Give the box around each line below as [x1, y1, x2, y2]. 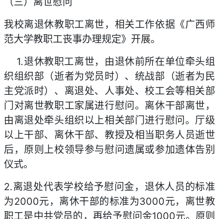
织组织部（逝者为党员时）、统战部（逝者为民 [4, 70, 215, 82]
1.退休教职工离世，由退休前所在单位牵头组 [4, 56, 215, 67]
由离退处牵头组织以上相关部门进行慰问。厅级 [4, 114, 215, 126]
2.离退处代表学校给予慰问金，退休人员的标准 [4, 181, 215, 193]
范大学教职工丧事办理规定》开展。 [4, 33, 160, 45]
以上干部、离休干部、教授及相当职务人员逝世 [4, 129, 215, 141]
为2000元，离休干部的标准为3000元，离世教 [4, 196, 215, 207]
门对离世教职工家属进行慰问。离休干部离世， [4, 100, 215, 111]
